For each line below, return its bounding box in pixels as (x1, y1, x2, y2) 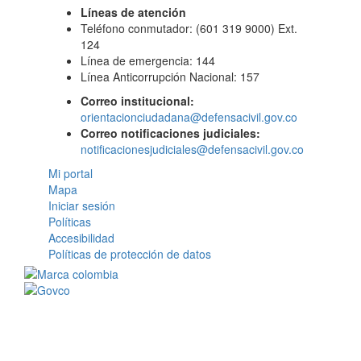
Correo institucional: (81, 93, 194, 109)
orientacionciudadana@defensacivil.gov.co (81, 109, 297, 125)
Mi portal (48, 165, 93, 181)
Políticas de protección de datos (48, 246, 211, 262)
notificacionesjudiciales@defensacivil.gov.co (81, 141, 304, 157)
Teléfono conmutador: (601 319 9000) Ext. (81, 20, 297, 36)
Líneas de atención (81, 4, 186, 20)
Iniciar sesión (48, 197, 115, 214)
